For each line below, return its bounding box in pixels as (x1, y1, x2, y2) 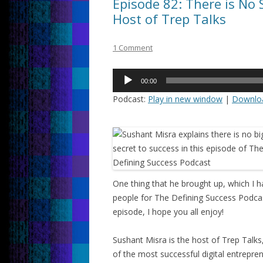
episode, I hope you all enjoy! (113, 206, 224, 217)
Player (112, 83, 136, 95)
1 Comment (113, 42, 153, 53)
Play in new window (148, 93, 222, 104)
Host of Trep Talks (113, 10, 226, 28)
